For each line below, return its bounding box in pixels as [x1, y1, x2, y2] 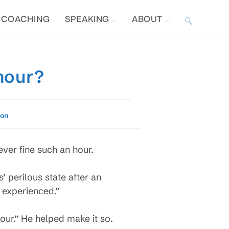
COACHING [1, 13, 50, 25]
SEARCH [185, 89, 216, 99]
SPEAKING [65, 13, 109, 25]
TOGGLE [185, 14, 215, 24]
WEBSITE [185, 52, 218, 61]
